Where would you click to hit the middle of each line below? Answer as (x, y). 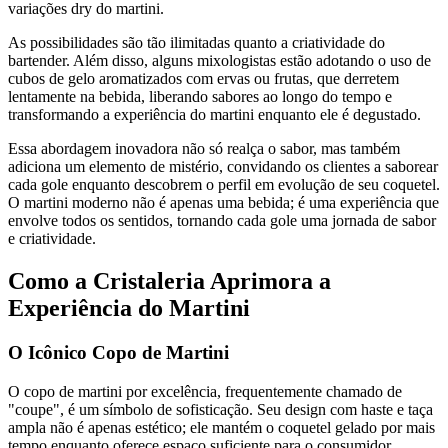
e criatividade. (52, 239)
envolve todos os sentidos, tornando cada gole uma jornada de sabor (222, 221)
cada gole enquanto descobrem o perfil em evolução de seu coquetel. (224, 185)
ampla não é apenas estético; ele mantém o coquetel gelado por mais (221, 427)
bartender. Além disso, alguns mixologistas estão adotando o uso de (219, 61)
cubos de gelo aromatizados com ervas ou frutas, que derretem (203, 79)
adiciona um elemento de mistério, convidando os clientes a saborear (223, 167)
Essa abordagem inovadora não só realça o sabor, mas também (204, 149)
